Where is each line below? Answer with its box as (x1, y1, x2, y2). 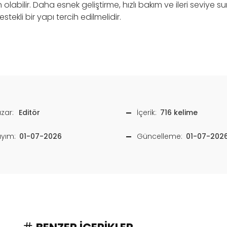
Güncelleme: (137, 131, 183, 141)
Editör (19, 107, 40, 118)
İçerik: (137, 107, 157, 118)
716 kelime (160, 107, 198, 118)
